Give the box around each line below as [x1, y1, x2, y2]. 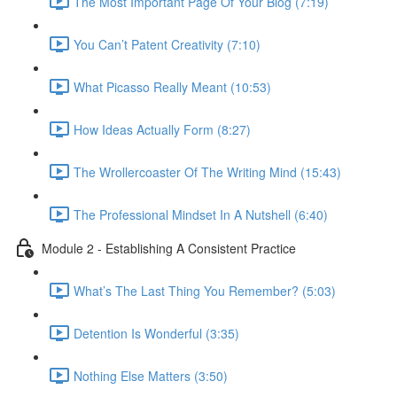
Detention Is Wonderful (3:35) [74, 323, 239, 342]
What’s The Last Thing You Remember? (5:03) [74, 281, 336, 300]
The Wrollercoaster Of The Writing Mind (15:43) [74, 162, 341, 181]
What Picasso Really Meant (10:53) [74, 77, 271, 96]
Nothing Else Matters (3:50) [74, 366, 228, 385]
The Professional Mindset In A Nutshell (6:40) [74, 205, 328, 223]
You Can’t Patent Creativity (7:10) [74, 35, 261, 53]
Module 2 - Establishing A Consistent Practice [42, 238, 296, 257]
